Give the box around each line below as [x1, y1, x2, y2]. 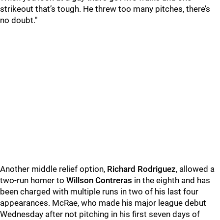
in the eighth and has [132, 175, 210, 185]
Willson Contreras [66, 175, 132, 185]
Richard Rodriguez [107, 164, 176, 174]
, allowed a [176, 164, 215, 174]
